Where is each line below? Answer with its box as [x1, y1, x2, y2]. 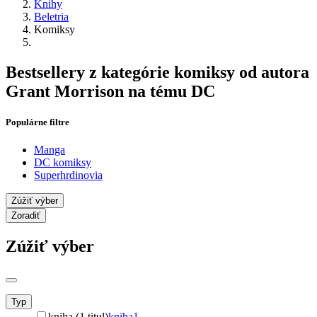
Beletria [34, 10, 69, 23]
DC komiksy [34, 156, 91, 169]
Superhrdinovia [34, 169, 103, 182]
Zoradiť [11, 210, 40, 221]
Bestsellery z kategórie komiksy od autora [6, 62, 309, 81]
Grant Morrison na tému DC [6, 81, 215, 100]
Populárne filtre [6, 117, 69, 128]
